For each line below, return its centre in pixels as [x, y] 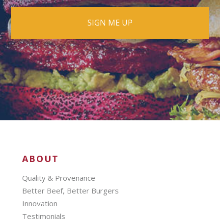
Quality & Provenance [58, 178]
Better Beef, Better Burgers [70, 190]
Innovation [40, 203]
